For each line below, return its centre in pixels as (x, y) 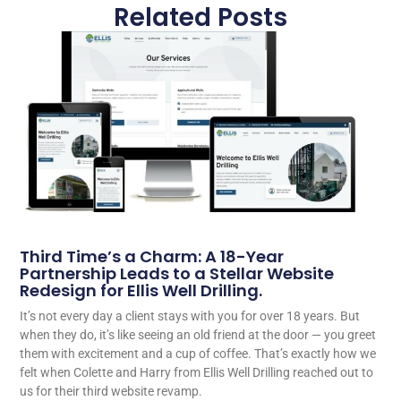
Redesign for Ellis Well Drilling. (141, 290)
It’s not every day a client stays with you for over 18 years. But (190, 316)
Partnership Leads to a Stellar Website (177, 273)
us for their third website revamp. (111, 391)
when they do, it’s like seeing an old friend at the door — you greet (198, 334)
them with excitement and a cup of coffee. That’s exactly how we (198, 353)
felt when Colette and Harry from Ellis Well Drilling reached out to (197, 372)
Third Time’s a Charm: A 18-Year (152, 256)
